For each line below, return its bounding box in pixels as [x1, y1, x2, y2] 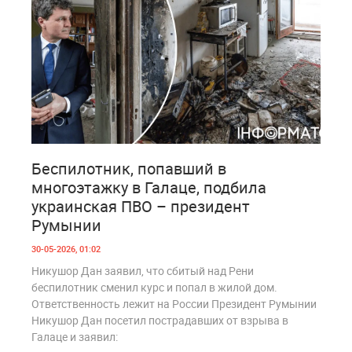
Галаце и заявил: [31, 328, 118, 344]
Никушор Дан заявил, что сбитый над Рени [31, 262, 254, 278]
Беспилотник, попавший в [31, 157, 226, 179]
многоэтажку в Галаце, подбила [31, 176, 266, 198]
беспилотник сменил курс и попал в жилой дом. [31, 279, 277, 295]
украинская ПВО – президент [31, 195, 250, 217]
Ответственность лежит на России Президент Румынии [31, 295, 317, 311]
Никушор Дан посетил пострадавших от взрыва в [31, 312, 288, 328]
